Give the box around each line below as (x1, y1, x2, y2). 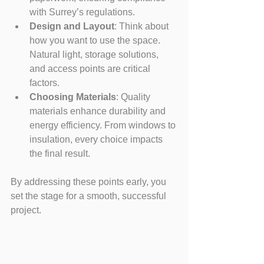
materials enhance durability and (29, 106, 168, 116)
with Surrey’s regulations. (29, 7, 135, 17)
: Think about (114, 21, 171, 31)
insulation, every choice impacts (29, 134, 165, 144)
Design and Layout (29, 21, 114, 31)
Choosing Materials (29, 92, 116, 102)
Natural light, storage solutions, (29, 49, 161, 60)
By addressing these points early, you (11, 177, 169, 187)
